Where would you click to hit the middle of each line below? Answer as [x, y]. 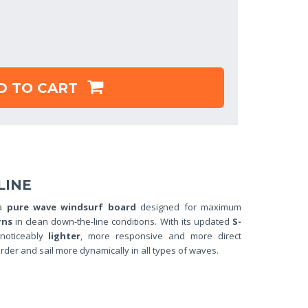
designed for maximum [188, 207]
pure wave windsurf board [71, 207]
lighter [65, 236]
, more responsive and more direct [161, 236]
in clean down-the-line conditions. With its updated [122, 221]
